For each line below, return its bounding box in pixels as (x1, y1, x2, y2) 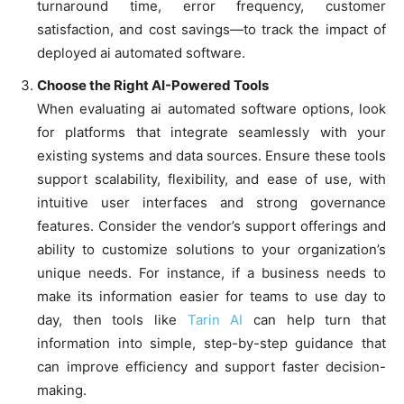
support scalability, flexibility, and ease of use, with (37, 170, 386, 188)
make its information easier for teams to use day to (37, 287, 386, 305)
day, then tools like (37, 310, 188, 328)
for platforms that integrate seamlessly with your (37, 123, 386, 141)
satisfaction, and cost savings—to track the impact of (37, 20, 386, 38)
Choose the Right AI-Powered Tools (37, 76, 269, 94)
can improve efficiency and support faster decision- (37, 357, 386, 375)
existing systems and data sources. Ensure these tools (37, 146, 386, 164)
